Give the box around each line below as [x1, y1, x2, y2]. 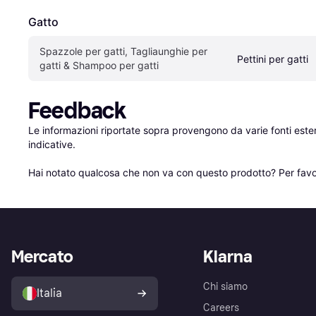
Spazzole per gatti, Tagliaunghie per [39, 44, 207, 57]
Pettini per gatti [237, 52, 308, 65]
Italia [37, 286, 62, 300]
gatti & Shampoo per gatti [39, 59, 159, 71]
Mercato [11, 245, 73, 267]
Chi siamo [203, 280, 248, 293]
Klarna [203, 245, 253, 267]
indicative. [28, 138, 75, 150]
